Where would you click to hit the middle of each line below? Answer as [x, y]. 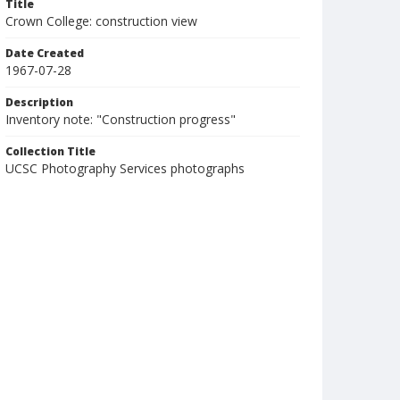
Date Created [45, 53]
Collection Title [50, 151]
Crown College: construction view [101, 21]
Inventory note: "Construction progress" [121, 119]
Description [39, 102]
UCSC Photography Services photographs [125, 168]
